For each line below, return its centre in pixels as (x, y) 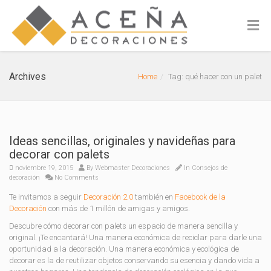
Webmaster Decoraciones (132, 168)
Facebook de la (200, 197)
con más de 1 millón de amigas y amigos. (118, 208)
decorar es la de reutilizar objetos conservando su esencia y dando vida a (134, 260)
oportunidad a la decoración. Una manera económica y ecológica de (124, 249)
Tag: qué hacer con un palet (215, 77)
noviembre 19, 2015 (43, 168)
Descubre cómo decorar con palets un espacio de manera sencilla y (123, 226)
